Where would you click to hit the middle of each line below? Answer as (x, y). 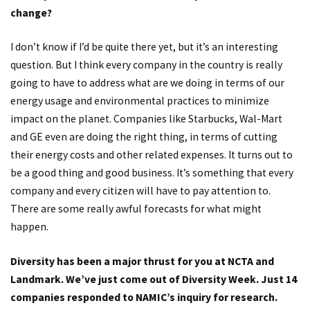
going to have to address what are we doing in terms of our (147, 83)
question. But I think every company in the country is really (146, 65)
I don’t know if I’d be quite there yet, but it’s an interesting (144, 47)
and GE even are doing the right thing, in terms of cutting (144, 137)
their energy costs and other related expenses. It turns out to (152, 155)
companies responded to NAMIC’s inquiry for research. (144, 297)
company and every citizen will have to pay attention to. (140, 191)
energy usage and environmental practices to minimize (140, 101)
